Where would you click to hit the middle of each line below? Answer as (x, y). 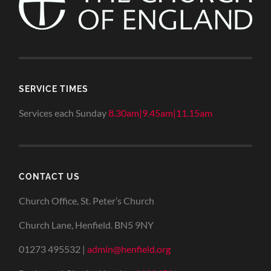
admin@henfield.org (129, 249)
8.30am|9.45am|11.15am (161, 113)
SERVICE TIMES (54, 89)
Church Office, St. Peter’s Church (87, 201)
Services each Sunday (64, 113)
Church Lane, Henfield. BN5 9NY (87, 225)
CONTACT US (50, 177)
